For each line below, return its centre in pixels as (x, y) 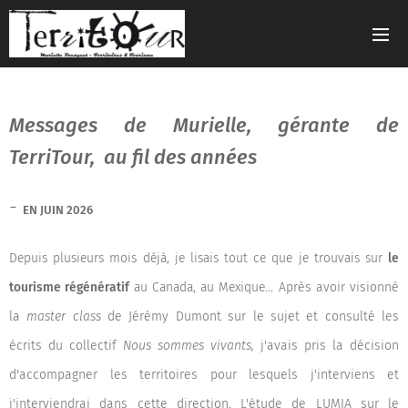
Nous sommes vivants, (192, 346)
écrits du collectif (66, 346)
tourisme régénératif (71, 287)
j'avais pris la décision (330, 346)
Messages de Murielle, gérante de (204, 125)
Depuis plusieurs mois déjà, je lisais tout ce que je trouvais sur (199, 258)
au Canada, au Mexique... (204, 287)
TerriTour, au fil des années (133, 157)
